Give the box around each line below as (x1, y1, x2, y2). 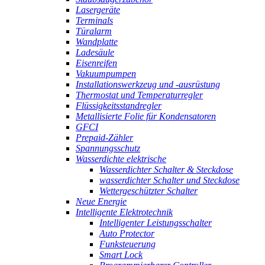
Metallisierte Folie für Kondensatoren (76, 111, 216, 121)
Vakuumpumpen (76, 69, 136, 79)
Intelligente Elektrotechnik (76, 207, 173, 217)
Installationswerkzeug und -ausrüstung (76, 79, 220, 89)
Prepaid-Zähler (76, 132, 133, 143)
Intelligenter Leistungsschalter (99, 218, 212, 228)
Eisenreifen (76, 58, 117, 68)
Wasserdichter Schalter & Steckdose (99, 164, 233, 174)
